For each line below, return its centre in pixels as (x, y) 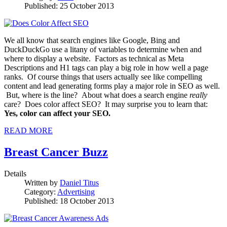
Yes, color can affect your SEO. (57, 113)
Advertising (76, 192)
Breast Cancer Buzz (56, 152)
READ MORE (28, 131)
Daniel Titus (79, 182)
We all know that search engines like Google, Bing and (92, 41)
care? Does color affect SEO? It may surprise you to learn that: (106, 104)
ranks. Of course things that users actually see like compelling (103, 77)
